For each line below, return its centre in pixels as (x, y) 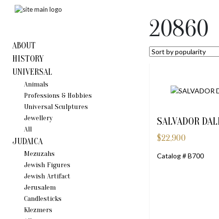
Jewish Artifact (47, 176)
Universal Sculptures (56, 107)
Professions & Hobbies (58, 96)
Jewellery (38, 118)
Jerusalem (40, 187)
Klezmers (38, 210)
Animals (36, 84)
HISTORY (28, 59)
